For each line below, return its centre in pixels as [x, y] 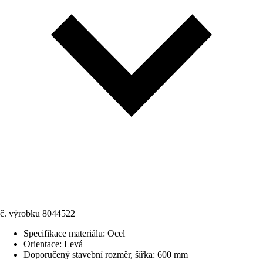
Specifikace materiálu [63, 233]
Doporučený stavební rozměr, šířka [88, 254]
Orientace [41, 244]
